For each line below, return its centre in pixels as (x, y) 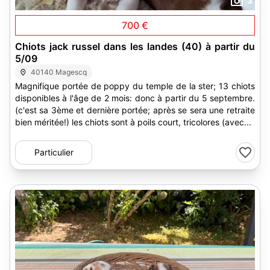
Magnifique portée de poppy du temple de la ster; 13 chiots (135, 86)
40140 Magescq (59, 72)
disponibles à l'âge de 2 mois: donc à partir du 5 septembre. (135, 98)
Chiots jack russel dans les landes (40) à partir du (135, 46)
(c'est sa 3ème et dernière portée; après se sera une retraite (68, 110)
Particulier (54, 152)
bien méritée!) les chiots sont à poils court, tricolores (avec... (217, 122)
